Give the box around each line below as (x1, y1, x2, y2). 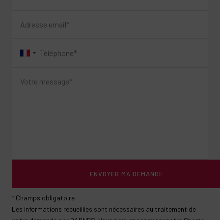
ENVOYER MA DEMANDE (89, 170, 163, 178)
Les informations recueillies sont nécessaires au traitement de (12, 205, 196, 214)
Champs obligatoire (14, 193, 75, 202)
